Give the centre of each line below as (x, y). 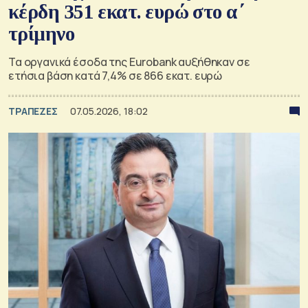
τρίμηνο (42, 33)
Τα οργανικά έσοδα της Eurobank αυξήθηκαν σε (129, 62)
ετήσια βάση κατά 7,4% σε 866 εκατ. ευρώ (115, 75)
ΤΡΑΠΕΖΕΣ (34, 111)
